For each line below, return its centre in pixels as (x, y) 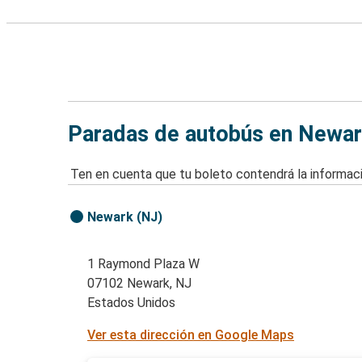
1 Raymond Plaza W (144, 264)
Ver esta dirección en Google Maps (191, 335)
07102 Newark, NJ (140, 284)
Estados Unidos (132, 303)
